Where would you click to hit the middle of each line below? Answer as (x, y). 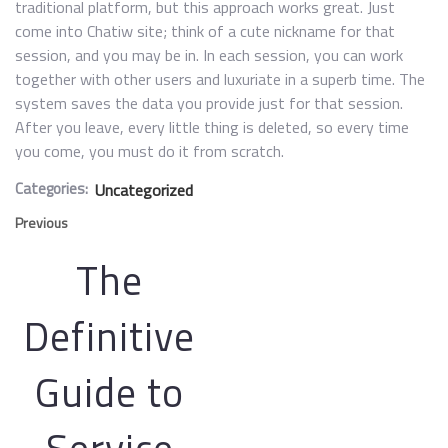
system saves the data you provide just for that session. (209, 103)
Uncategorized (144, 190)
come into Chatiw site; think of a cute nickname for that (205, 31)
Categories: (51, 188)
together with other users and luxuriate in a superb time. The (220, 79)
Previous (41, 222)
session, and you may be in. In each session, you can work (209, 55)
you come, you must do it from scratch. (149, 151)
